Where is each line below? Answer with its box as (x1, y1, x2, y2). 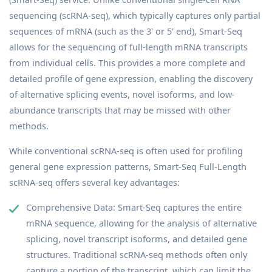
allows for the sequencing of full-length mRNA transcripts (9, 41, 248, 53)
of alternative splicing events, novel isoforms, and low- (9, 88, 235, 100)
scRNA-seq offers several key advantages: (9, 176, 180, 188)
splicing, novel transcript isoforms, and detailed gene (26, 233, 247, 245)
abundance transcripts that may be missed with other (9, 104, 231, 116)
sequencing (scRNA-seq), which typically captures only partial (9, 9, 260, 21)
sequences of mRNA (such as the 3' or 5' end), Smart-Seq (9, 25, 242, 37)
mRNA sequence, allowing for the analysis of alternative (26, 217, 257, 229)
